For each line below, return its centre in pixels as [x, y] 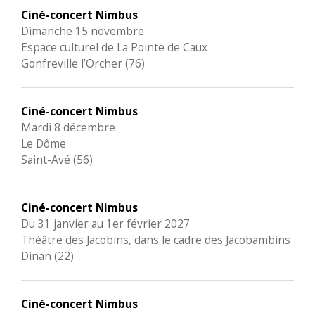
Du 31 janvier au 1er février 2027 [105, 224]
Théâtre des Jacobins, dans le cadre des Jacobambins [156, 240]
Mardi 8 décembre [68, 127]
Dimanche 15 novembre [83, 31]
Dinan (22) [47, 256]
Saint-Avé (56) [57, 160]
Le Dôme [44, 143]
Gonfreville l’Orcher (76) [83, 63]
